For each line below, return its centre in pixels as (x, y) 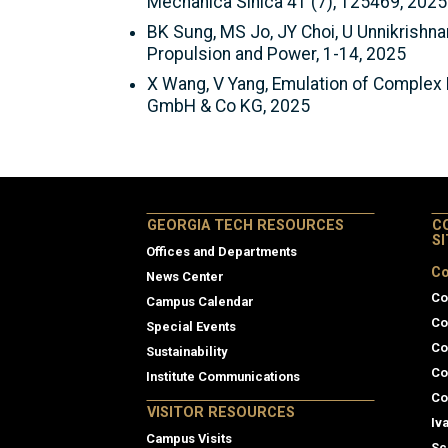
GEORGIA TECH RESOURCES (245, 225)
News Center (185, 276)
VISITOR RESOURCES (221, 412)
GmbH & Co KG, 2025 (228, 105)
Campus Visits (189, 438)
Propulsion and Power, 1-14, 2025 (276, 53)
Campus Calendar (200, 301)
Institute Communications (223, 376)
